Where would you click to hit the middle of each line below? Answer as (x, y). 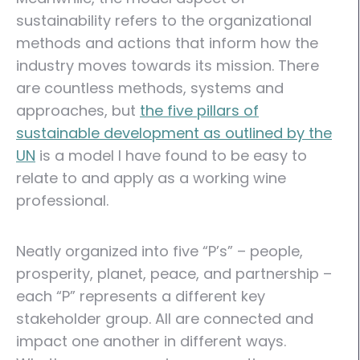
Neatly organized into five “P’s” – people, (160, 251)
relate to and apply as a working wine (151, 178)
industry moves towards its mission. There (168, 65)
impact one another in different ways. (151, 341)
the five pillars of (199, 110)
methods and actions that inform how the (167, 43)
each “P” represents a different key (141, 296)
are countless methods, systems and (150, 88)
